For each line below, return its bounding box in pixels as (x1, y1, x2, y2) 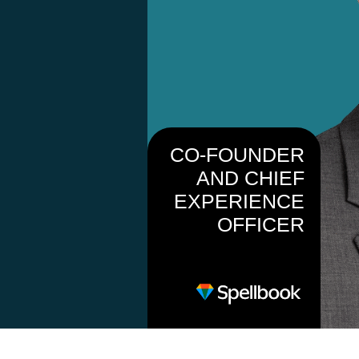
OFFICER (216, 212, 305, 236)
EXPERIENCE (173, 189, 305, 212)
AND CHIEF (196, 166, 305, 189)
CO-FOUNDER (169, 143, 305, 166)
